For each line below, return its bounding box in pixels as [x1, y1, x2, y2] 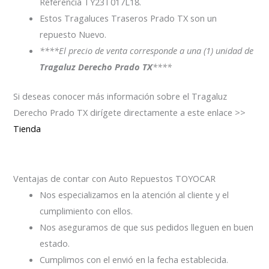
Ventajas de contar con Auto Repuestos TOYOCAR [13, 172, 216, 185]
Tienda [13, 122, 41, 135]
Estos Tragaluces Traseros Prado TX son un [40, 12, 217, 25]
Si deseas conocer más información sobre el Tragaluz [13, 90, 228, 103]
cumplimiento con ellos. [40, 205, 133, 217]
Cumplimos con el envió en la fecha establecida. [40, 253, 229, 266]
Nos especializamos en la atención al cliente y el [40, 189, 229, 201]
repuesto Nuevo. [40, 28, 107, 41]
